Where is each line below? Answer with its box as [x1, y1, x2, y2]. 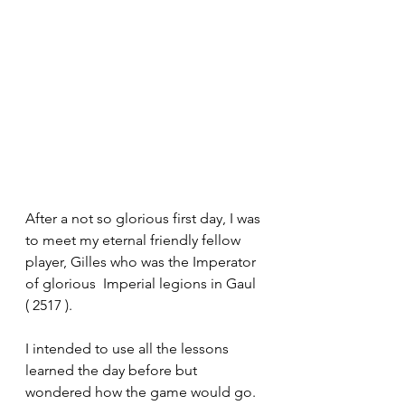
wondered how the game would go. [25, 383, 259, 401]
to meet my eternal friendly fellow [25, 231, 244, 250]
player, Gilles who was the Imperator [25, 253, 259, 271]
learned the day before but [25, 362, 201, 380]
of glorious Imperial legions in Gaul [25, 275, 259, 293]
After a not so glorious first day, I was [25, 210, 264, 228]
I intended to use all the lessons [25, 340, 232, 358]
